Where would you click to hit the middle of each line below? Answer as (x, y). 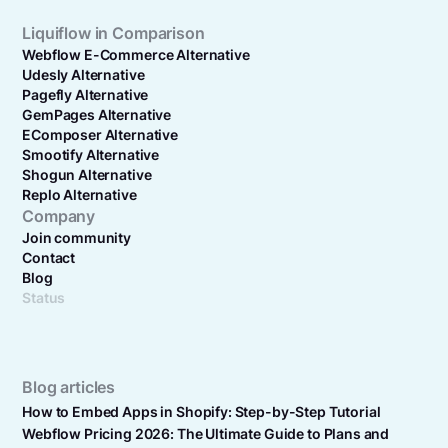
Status (44, 297)
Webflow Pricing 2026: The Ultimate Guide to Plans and (206, 434)
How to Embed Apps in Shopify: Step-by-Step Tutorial (201, 412)
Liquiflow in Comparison (113, 33)
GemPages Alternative (97, 114)
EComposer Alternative (100, 134)
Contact (49, 257)
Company (59, 216)
